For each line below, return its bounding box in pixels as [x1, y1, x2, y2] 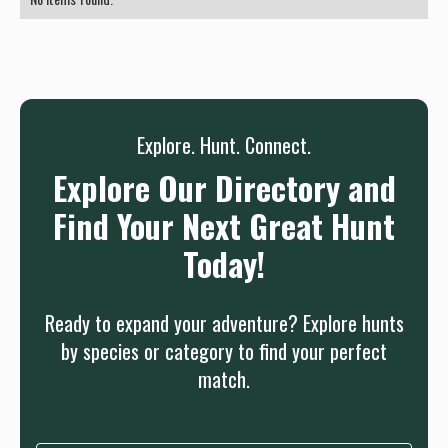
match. [198, 363, 250, 394]
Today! [183, 239, 265, 287]
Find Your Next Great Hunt [53, 201, 395, 249]
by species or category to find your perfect [61, 335, 387, 366]
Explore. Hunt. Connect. [137, 129, 311, 160]
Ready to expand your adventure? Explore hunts [44, 307, 404, 338]
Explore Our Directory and [52, 163, 396, 211]
